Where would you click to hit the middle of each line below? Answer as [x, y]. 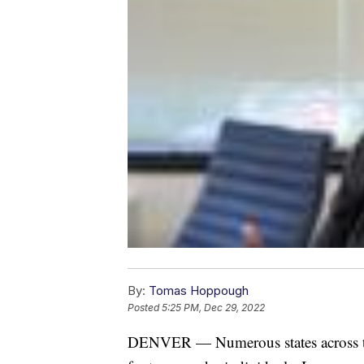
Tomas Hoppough [199, 291]
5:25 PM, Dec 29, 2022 [213, 308]
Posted [145, 308]
